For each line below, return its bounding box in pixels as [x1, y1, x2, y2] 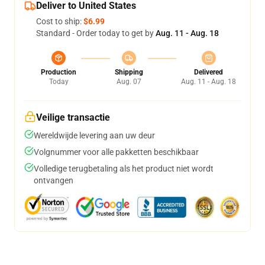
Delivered [194, 68, 223, 77]
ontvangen [34, 176, 73, 186]
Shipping [114, 68, 143, 77]
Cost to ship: [36, 17, 83, 27]
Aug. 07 [116, 77, 141, 86]
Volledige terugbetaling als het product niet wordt [34, 164, 214, 174]
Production [41, 68, 76, 77]
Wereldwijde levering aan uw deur [34, 131, 155, 141]
